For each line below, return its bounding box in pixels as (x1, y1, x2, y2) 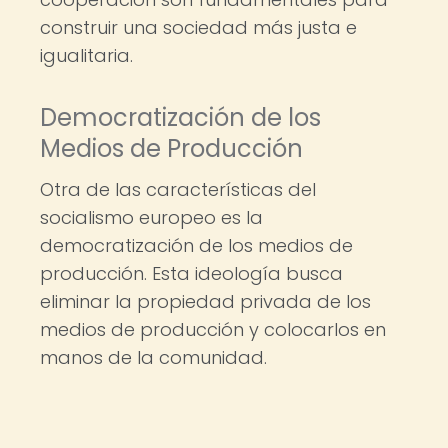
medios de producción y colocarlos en (40, 317, 386, 342)
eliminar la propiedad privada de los (40, 289, 371, 314)
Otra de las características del (40, 177, 316, 202)
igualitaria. (40, 43, 133, 68)
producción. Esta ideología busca (40, 261, 343, 286)
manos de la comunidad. (40, 345, 267, 370)
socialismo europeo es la (40, 205, 263, 230)
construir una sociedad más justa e (40, 15, 357, 40)
